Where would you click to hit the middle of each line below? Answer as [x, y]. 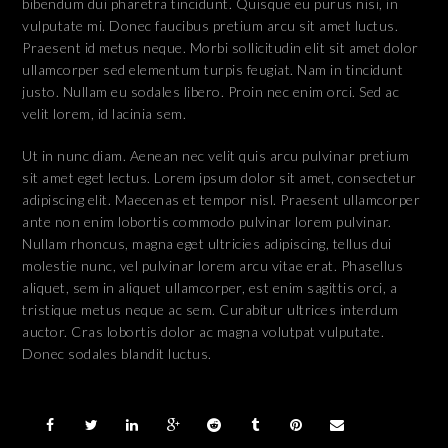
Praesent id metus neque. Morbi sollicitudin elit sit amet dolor [220, 48]
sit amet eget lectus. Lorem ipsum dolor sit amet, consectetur [219, 178]
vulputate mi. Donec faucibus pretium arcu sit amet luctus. [210, 26]
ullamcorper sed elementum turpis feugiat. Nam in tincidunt [213, 70]
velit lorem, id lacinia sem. [104, 114]
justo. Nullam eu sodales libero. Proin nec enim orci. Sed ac [211, 92]
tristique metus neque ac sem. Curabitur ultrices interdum [210, 310]
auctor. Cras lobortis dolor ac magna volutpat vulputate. [203, 332]
